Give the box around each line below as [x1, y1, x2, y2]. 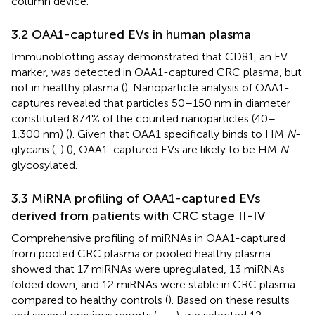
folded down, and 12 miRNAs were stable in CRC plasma [11, 278, 295, 292]
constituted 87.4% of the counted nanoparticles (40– [11, 112, 276, 126]
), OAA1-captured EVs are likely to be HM [70, 143, 280, 157]
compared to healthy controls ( [11, 293, 168, 307]
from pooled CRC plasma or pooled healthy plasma [11, 247, 271, 261]
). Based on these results [168, 293, 290, 307]
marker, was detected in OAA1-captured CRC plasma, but [11, 65, 302, 79]
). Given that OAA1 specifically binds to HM [69, 127, 287, 141]
